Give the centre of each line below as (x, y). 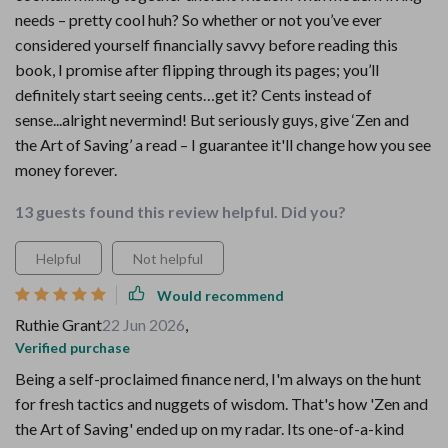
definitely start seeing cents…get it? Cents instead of (193, 94)
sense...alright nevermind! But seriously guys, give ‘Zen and (212, 119)
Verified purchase (72, 347)
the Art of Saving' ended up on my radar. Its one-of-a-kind (209, 428)
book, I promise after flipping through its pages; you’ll (197, 69)
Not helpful (168, 258)
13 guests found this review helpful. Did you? (180, 211)
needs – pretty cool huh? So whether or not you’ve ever (198, 19)
